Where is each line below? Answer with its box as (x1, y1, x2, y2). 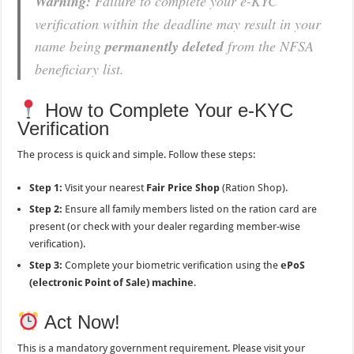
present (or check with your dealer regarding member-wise (29, 220, 301, 233)
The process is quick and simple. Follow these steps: (17, 149, 256, 161)
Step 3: (29, 259, 63, 272)
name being (35, 36, 106, 55)
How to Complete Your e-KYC (39, 99, 293, 121)
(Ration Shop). (220, 182, 288, 194)
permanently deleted (105, 36, 224, 56)
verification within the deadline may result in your (35, 13, 322, 33)
